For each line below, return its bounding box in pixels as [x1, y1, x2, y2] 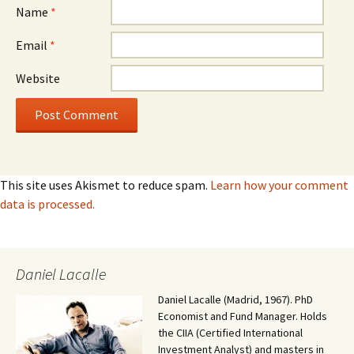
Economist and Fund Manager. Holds [158, 309, 327, 323]
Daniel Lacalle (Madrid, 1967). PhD [158, 292, 313, 307]
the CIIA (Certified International [158, 326, 303, 340]
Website [16, 70, 60, 86]
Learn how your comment [210, 177, 348, 193]
